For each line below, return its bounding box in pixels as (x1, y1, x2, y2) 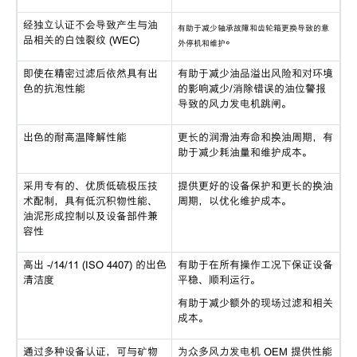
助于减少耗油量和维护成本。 (177, 147, 312, 159)
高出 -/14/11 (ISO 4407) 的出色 (22, 259, 167, 272)
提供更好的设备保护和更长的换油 (177, 180, 333, 193)
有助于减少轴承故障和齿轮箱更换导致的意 (177, 23, 329, 33)
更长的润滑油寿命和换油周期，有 (177, 131, 333, 144)
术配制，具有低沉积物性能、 (22, 195, 158, 208)
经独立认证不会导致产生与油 (22, 19, 158, 32)
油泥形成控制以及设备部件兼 (22, 210, 158, 223)
